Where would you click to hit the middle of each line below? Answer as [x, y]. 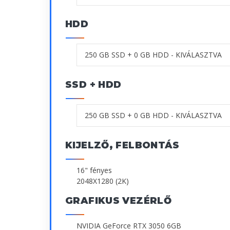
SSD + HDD [93, 84]
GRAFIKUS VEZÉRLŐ [119, 200]
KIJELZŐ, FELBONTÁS [122, 145]
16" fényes [94, 170]
